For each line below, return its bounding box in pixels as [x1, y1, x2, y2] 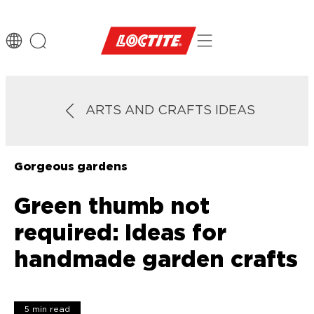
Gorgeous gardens [13, 161, 128, 172]
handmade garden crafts [13, 248, 298, 271]
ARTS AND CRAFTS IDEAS [86, 104, 255, 117]
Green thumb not [13, 195, 210, 218]
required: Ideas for [13, 221, 226, 245]
